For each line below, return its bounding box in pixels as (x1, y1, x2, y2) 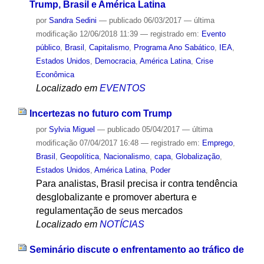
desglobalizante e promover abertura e (35, 192, 197, 203)
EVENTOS (99, 83, 146, 94)
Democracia (94, 57, 136, 66)
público (35, 43, 60, 52)
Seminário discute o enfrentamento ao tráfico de (29, 244, 244, 255)
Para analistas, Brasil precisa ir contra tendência (35, 179, 237, 189)
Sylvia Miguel (48, 125, 95, 134)
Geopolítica (60, 152, 99, 161)
